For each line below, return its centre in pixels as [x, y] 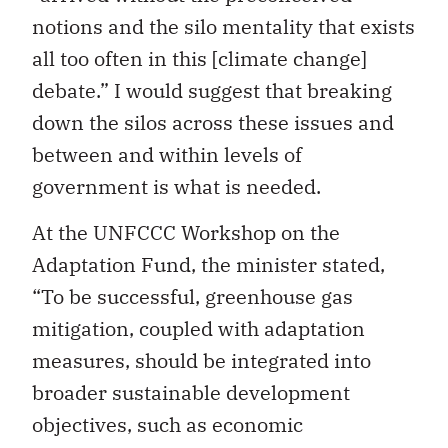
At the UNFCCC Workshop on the [186, 233]
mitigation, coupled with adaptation [198, 329]
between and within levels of [167, 154]
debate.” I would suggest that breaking [212, 90]
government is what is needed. [176, 186]
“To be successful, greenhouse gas [192, 297]
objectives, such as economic [167, 425]
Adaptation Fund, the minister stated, [208, 265]
